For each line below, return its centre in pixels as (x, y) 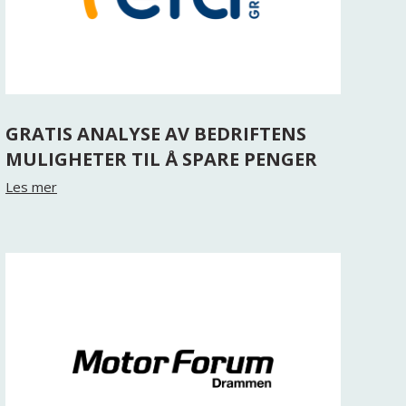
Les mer (31, 187)
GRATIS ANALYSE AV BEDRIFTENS (155, 134)
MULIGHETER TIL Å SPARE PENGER (161, 159)
